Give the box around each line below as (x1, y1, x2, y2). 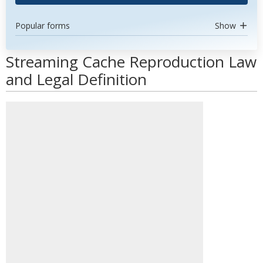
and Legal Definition (6, 69, 147, 90)
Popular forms (15, 20, 70, 31)
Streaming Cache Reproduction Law (6, 51, 257, 72)
